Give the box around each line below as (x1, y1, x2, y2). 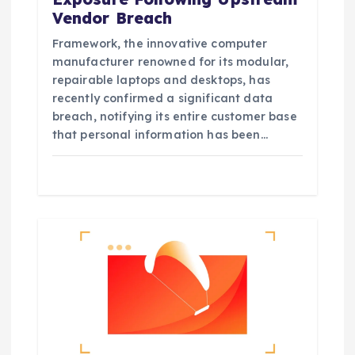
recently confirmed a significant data (52, 90, 273, 105)
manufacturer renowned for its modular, (52, 54, 289, 69)
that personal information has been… (52, 127, 268, 142)
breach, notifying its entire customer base (52, 109, 297, 124)
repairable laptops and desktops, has (52, 72, 270, 87)
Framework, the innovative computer (52, 36, 268, 51)
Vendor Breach (52, 8, 173, 28)
